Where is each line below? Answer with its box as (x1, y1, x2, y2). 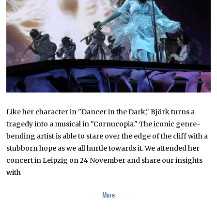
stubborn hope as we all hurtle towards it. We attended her (6, 144, 200, 153)
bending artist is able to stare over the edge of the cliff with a (6, 132, 208, 141)
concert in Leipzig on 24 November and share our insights (6, 156, 203, 165)
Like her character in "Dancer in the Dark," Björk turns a (6, 108, 195, 117)
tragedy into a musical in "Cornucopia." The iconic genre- (6, 120, 201, 129)
